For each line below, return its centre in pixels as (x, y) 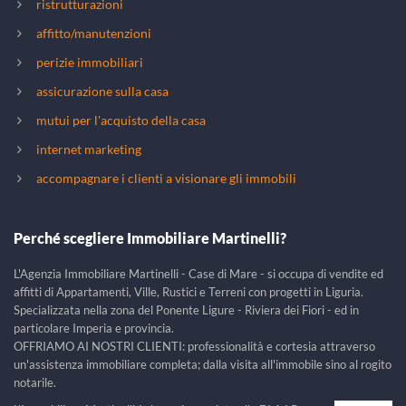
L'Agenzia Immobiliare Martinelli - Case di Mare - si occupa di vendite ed (198, 274)
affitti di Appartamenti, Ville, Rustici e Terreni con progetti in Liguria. (188, 292)
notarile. (35, 383)
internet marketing (89, 150)
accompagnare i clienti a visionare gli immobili (166, 179)
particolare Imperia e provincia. (94, 329)
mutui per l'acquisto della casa (121, 121)
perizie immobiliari (90, 63)
